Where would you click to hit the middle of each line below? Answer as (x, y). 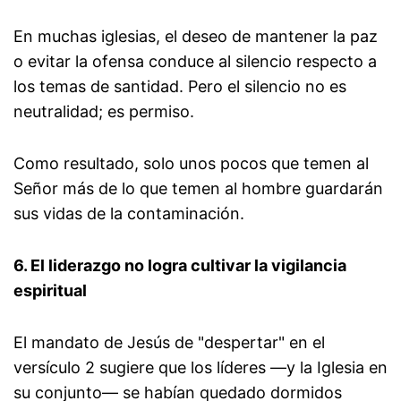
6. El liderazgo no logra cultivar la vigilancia (180, 266)
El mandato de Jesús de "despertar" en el (169, 343)
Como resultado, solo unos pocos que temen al (191, 164)
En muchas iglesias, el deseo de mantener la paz (196, 37)
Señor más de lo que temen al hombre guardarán (198, 189)
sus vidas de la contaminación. (129, 214)
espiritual (50, 291)
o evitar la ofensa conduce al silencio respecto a (195, 62)
